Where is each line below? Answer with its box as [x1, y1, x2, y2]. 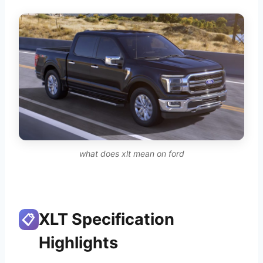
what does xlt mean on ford [79, 148, 184, 159]
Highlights [38, 232, 118, 252]
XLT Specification [38, 209, 174, 229]
